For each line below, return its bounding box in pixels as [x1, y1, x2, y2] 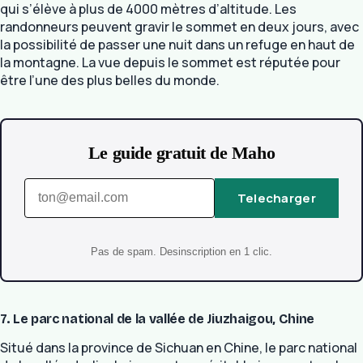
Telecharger [237, 189, 316, 207]
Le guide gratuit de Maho [88, 142, 275, 163]
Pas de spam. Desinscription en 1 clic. [91, 246, 272, 258]
